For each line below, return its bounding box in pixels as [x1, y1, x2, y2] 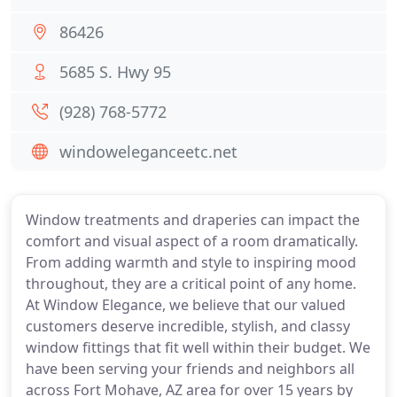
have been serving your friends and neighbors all [26, 359, 354, 378]
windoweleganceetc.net [59, 141, 237, 162]
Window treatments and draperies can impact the [26, 210, 360, 230]
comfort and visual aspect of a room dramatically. [26, 231, 358, 251]
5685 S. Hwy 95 [59, 61, 171, 82]
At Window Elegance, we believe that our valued [26, 295, 346, 315]
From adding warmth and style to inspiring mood [26, 253, 356, 272]
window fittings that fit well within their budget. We [26, 338, 370, 357]
